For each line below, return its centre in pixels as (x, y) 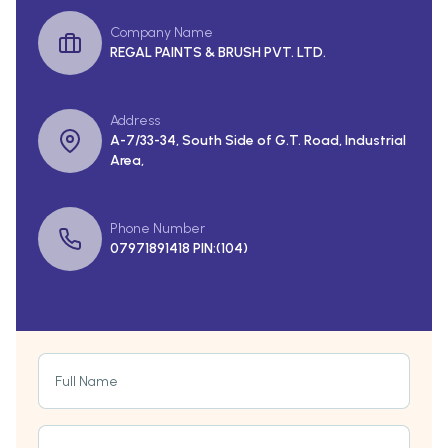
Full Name (86, 382)
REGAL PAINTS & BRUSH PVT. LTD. (218, 53)
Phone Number (157, 229)
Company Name (161, 33)
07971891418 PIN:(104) (179, 249)
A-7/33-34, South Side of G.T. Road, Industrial (258, 141)
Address (135, 121)
